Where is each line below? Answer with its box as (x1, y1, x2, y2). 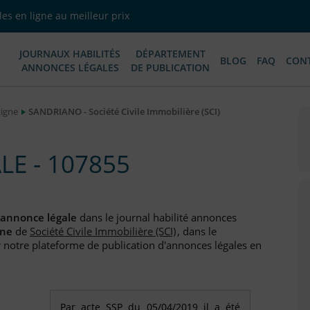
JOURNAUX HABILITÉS (19, 47, 120, 60)
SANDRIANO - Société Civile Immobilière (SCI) (28, 105, 220, 118)
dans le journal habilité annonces (77, 210, 237, 226)
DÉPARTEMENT (135, 47, 206, 60)
